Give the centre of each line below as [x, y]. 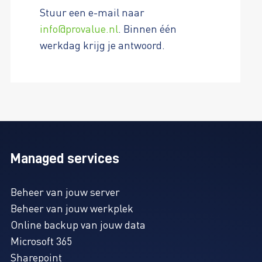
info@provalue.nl [79, 29]
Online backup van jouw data [78, 225]
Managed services [65, 158]
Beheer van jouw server [65, 192]
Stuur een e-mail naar [92, 12]
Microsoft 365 [41, 241]
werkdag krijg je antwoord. [102, 45]
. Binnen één [147, 29]
